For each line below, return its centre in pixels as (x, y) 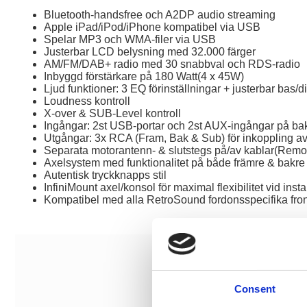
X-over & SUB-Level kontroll (112, 113)
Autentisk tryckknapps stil (105, 175)
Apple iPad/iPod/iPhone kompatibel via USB (152, 27)
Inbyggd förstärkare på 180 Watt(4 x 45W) (144, 76)
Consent (255, 289)
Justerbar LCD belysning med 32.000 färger (150, 52)
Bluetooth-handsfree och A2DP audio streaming (160, 15)
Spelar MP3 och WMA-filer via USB (130, 39)
